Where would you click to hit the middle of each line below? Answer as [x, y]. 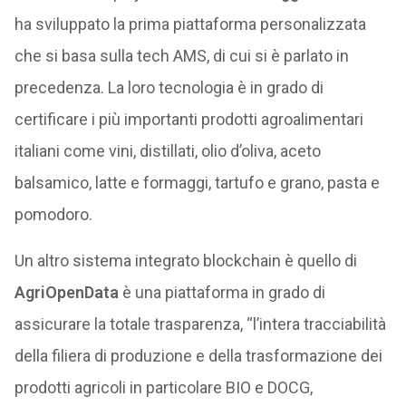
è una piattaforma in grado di [222, 292]
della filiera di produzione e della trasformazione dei [198, 356]
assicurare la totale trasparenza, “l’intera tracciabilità [200, 324]
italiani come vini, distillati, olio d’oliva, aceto [167, 151]
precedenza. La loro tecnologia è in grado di [169, 87]
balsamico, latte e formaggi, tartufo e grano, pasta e [197, 183]
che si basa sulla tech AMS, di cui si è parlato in [181, 56]
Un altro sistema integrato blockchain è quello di [185, 261]
